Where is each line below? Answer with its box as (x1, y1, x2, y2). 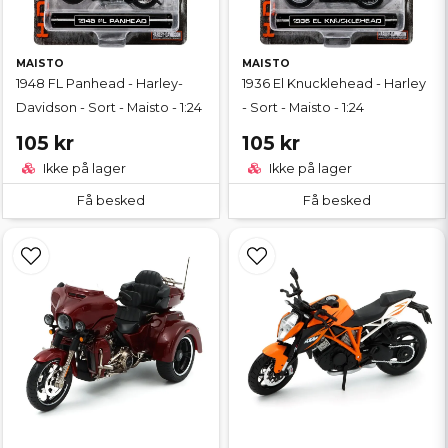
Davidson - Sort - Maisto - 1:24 (16, 99, 202, 115)
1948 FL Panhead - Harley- (16, 75, 183, 91)
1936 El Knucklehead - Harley (242, 75, 426, 91)
